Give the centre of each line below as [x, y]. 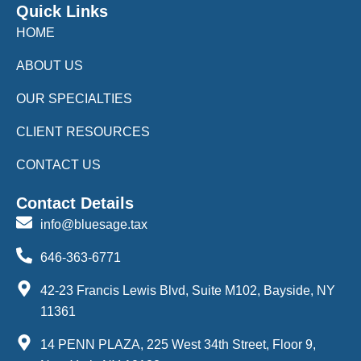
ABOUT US [50, 65]
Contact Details [75, 203]
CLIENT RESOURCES [83, 131]
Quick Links [62, 11]
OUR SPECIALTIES [74, 98]
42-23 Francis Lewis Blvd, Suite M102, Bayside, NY [188, 290]
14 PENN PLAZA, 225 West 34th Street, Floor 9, [178, 344]
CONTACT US [58, 164]
